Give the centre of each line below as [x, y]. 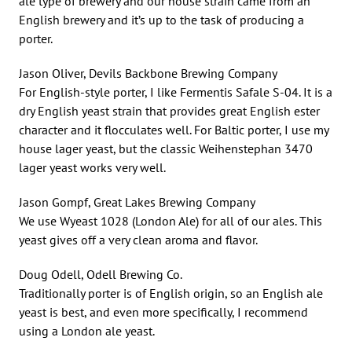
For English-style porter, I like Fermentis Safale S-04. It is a [176, 92]
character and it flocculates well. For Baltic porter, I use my [174, 129]
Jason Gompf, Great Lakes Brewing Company [137, 202]
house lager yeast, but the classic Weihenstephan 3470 [166, 148]
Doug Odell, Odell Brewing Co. [101, 274]
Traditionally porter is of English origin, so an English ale [171, 293]
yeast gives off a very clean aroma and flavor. [138, 239]
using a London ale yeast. [87, 330]
